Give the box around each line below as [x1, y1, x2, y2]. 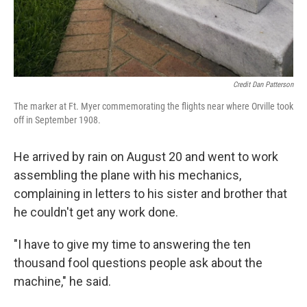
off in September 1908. [14, 114, 101, 125]
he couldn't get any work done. [14, 204, 181, 219]
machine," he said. [14, 273, 111, 288]
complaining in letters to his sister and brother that [14, 186, 287, 201]
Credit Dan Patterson [233, 79, 293, 89]
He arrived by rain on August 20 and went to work [14, 149, 278, 164]
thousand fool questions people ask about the [14, 255, 262, 270]
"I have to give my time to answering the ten [14, 236, 251, 251]
